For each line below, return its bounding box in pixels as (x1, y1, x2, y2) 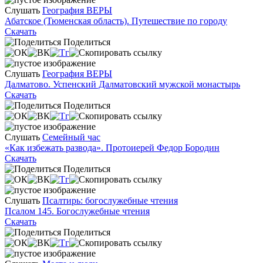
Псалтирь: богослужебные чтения (42, 195, 178, 205)
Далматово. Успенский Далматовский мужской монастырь (5, 79, 240, 89)
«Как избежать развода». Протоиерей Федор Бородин (5, 142, 220, 153)
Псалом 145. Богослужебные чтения (5, 205, 150, 216)
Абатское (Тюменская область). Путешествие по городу (5, 15, 227, 26)
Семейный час (42, 131, 100, 142)
